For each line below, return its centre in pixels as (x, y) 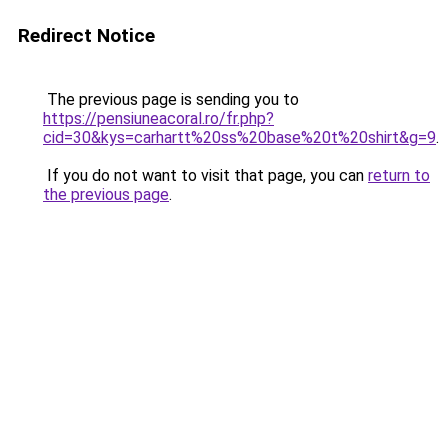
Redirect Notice (86, 35)
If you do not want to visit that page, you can (205, 175)
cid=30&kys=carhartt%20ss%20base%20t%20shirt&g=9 (239, 137)
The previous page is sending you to (171, 99)
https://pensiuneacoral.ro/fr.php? (158, 118)
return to (399, 175)
